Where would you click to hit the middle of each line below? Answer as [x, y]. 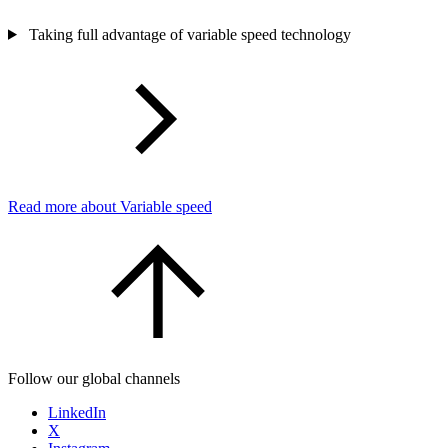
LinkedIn [77, 412]
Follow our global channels [94, 378]
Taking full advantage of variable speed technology [189, 34]
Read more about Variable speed [110, 206]
